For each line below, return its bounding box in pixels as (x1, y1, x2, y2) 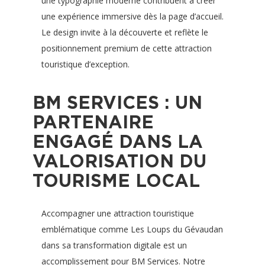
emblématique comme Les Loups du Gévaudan (41, 224, 223, 235)
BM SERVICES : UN (33, 92, 202, 112)
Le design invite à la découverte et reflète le (41, 27, 208, 38)
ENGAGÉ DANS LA (33, 131, 203, 151)
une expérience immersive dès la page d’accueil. (41, 11, 224, 22)
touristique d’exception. (41, 59, 130, 70)
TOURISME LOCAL (33, 170, 200, 190)
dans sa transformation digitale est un (41, 240, 187, 251)
